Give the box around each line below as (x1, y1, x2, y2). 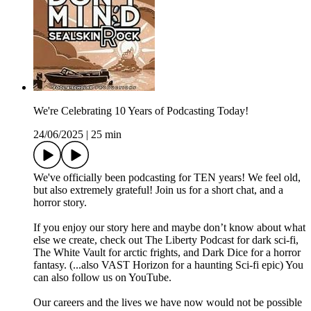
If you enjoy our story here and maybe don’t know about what (33, 221, 305, 234)
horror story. (33, 196, 87, 209)
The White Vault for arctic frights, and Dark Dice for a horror (33, 246, 301, 259)
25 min (91, 128, 121, 141)
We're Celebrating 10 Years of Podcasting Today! (33, 105, 249, 117)
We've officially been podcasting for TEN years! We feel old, (33, 171, 301, 184)
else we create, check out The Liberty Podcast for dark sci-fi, (33, 234, 299, 246)
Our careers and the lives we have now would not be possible (33, 296, 302, 309)
